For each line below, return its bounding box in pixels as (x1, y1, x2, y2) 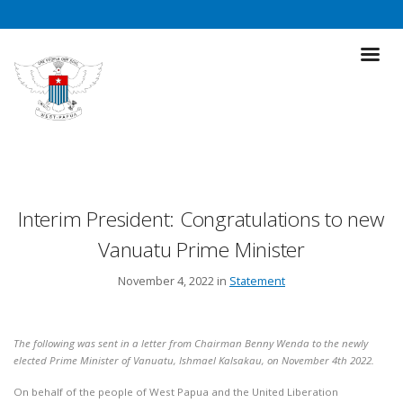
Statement (229, 273, 285, 290)
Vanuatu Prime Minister (98, 235, 305, 264)
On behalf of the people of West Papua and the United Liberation (13, 384, 338, 399)
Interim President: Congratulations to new (18, 204, 385, 233)
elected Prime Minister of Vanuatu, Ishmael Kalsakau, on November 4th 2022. (13, 353, 374, 367)
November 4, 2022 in (118, 273, 229, 290)
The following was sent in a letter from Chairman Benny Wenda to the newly (13, 336, 368, 350)
